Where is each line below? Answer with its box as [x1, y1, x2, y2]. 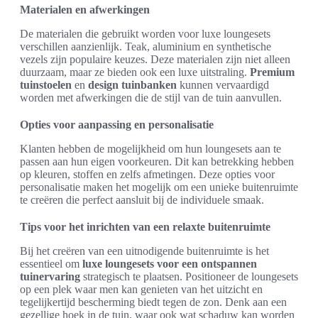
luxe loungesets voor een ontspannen [82, 257, 257, 270]
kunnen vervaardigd [177, 78, 269, 91]
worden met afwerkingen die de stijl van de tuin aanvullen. [20, 91, 282, 104]
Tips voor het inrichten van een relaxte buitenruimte [20, 220, 270, 233]
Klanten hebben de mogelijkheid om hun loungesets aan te [20, 142, 281, 155]
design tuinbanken [88, 78, 177, 91]
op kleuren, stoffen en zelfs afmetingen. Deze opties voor [20, 168, 275, 180]
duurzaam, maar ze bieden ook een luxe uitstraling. [20, 65, 250, 78]
